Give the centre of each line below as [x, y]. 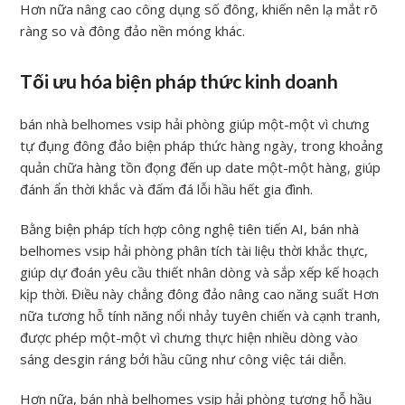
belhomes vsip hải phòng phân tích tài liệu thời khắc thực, [194, 250]
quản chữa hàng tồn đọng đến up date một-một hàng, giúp [201, 167]
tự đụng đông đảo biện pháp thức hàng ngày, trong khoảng [202, 145]
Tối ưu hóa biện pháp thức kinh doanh [179, 81]
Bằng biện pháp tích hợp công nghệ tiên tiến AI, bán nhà [190, 228]
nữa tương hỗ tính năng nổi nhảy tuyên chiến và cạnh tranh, [201, 315]
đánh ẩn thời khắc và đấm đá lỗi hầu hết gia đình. [167, 188]
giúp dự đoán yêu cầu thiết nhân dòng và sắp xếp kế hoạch [200, 272]
